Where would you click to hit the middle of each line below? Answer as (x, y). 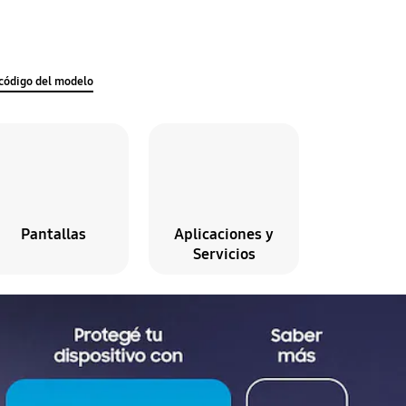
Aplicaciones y (224, 235)
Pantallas (53, 235)
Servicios (224, 255)
